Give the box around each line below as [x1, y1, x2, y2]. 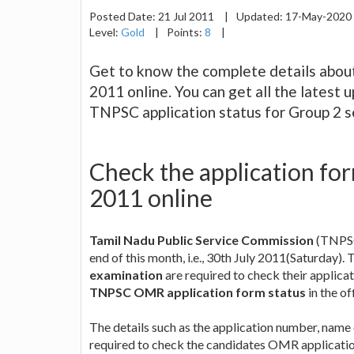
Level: [89, 24, 121, 39]
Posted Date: [89, 9, 158, 23]
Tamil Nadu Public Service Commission [89, 232, 314, 247]
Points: [167, 24, 205, 39]
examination [89, 266, 163, 282]
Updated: [236, 9, 285, 23]
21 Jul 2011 [158, 9, 217, 23]
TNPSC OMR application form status [89, 284, 306, 299]
